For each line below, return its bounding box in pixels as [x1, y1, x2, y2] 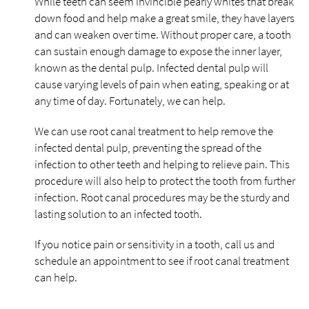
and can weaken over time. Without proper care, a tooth [34, 27, 291, 42]
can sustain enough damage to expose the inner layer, [34, 43, 282, 59]
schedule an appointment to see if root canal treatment [34, 253, 289, 268]
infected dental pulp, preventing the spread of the [34, 140, 261, 155]
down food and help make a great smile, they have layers [34, 10, 295, 26]
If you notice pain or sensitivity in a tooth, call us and [34, 237, 275, 252]
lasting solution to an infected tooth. [34, 206, 202, 221]
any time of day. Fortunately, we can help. [34, 93, 226, 108]
